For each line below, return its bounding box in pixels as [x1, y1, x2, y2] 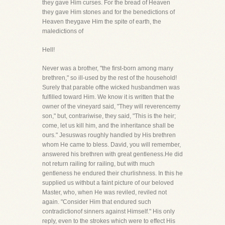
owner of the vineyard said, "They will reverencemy [42, 103, 180, 110]
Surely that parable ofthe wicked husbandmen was [42, 84, 180, 91]
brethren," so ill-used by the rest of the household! [42, 74, 177, 81]
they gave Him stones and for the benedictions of [42, 9, 175, 16]
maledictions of [42, 28, 83, 35]
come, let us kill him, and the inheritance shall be [42, 122, 174, 129]
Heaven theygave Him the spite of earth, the [42, 18, 161, 25]
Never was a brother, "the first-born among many [42, 65, 173, 72]
